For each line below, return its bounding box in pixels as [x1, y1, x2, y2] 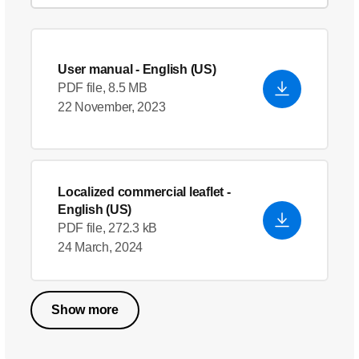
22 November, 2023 [58, 100, 166, 114]
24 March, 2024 [58, 240, 143, 254]
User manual [58, 63, 133, 76]
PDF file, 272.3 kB [58, 221, 158, 235]
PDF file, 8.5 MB [58, 81, 147, 95]
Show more [51, 303, 119, 317]
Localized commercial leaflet [58, 185, 224, 199]
